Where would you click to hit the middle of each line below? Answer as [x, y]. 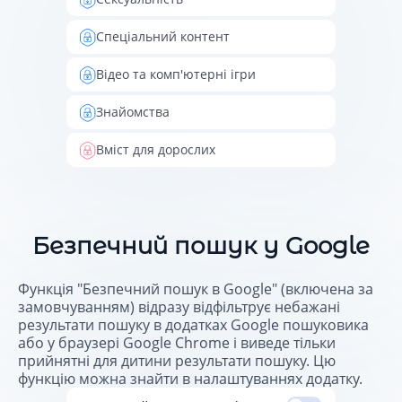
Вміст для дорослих [156, 150]
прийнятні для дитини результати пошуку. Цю [177, 361]
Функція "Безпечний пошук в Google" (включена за [196, 289]
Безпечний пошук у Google [201, 245]
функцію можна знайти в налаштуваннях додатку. [190, 379]
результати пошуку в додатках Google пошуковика [193, 325]
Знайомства [133, 112]
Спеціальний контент [163, 37]
